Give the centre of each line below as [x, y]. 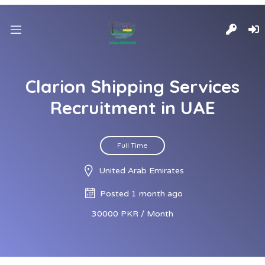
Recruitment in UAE [132, 108]
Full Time [132, 145]
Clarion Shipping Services [132, 86]
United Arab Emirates [141, 171]
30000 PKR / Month [132, 214]
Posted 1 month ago [141, 194]
